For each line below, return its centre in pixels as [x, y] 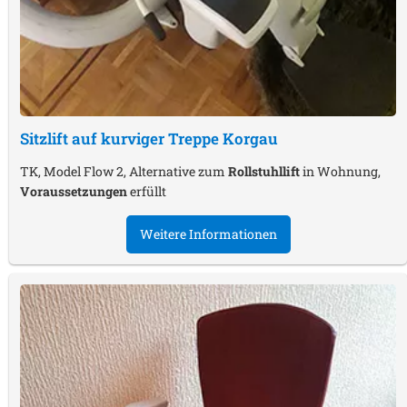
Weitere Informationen [208, 234]
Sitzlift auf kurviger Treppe [121, 139]
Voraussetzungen [74, 192]
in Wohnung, [340, 172]
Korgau [250, 139]
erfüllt [147, 192]
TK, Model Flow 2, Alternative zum [124, 172]
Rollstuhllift [264, 172]
